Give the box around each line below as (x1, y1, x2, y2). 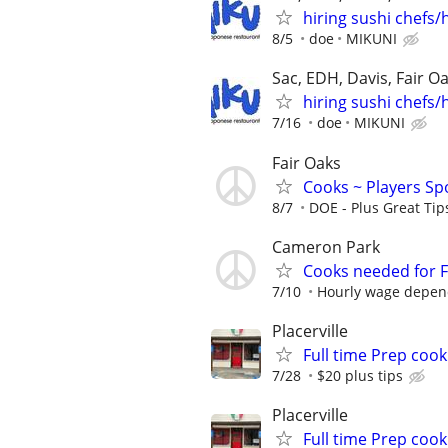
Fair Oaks (272, 151, 341, 174)
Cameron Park (272, 235, 380, 258)
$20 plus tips (317, 365, 403, 385)
